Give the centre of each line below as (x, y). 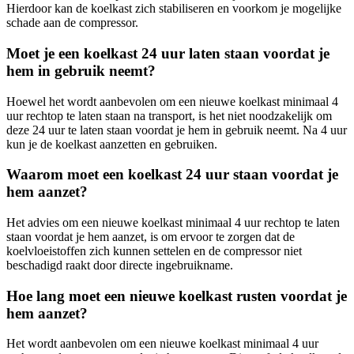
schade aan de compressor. (72, 23)
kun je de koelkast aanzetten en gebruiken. (112, 144)
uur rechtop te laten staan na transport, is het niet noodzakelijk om (169, 115)
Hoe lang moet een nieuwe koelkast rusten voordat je (177, 296)
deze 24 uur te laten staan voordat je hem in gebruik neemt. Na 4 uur (177, 130)
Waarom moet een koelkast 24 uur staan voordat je (172, 175)
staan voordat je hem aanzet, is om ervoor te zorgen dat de (151, 237)
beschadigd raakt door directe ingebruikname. (120, 265)
